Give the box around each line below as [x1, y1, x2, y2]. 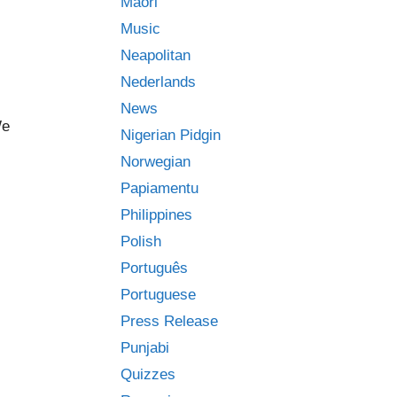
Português [121, 260, 188, 276]
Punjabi [121, 339, 169, 356]
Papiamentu [121, 180, 198, 197]
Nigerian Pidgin [121, 127, 221, 144]
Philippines [121, 206, 192, 223]
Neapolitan [121, 47, 191, 64]
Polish [121, 233, 161, 250]
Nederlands [121, 74, 196, 90]
